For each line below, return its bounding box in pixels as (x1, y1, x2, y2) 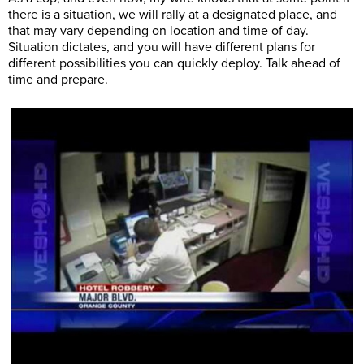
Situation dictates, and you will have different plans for (8, 38, 315, 55)
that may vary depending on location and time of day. (8, 22, 309, 39)
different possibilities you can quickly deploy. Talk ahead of (8, 54, 340, 71)
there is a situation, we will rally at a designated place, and (8, 6, 337, 23)
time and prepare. (8, 71, 108, 88)
